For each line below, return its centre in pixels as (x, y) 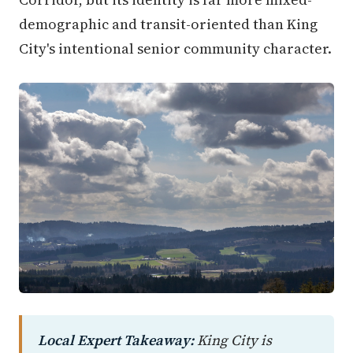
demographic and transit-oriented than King (168, 24)
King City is (233, 340)
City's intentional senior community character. (175, 49)
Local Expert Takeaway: (116, 340)
